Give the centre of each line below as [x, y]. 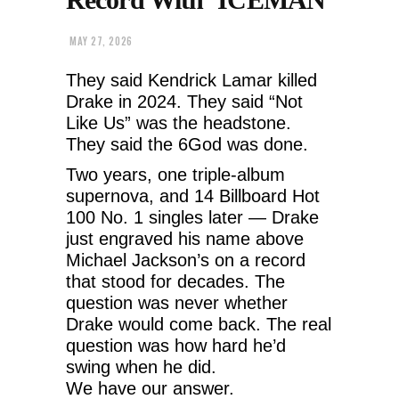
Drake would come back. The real [199, 324]
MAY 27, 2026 [101, 41]
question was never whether [177, 302]
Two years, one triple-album [175, 174]
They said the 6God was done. [187, 144]
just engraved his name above [185, 238]
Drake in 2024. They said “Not [184, 101]
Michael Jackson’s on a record [186, 260]
